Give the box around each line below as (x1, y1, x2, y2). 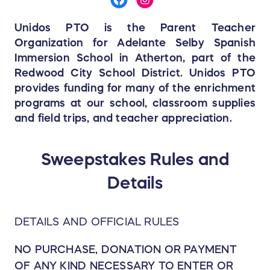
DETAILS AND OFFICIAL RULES (14, 216, 180, 227)
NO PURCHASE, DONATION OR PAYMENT (14, 243, 237, 255)
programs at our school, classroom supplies (14, 97, 256, 108)
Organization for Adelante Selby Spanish (14, 37, 256, 48)
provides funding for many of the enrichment (14, 82, 256, 93)
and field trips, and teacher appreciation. (14, 112, 232, 124)
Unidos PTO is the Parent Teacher (14, 22, 256, 33)
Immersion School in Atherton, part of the (14, 52, 256, 63)
